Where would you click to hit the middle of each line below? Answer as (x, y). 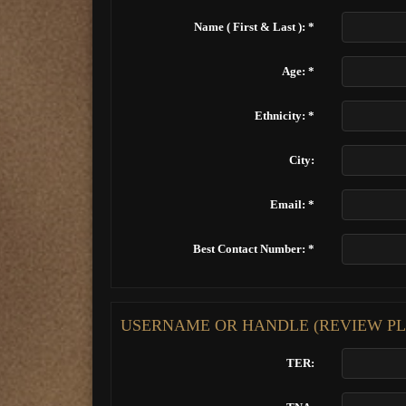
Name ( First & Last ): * (254, 27)
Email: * (292, 204)
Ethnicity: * (284, 116)
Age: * (298, 71)
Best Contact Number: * (253, 249)
